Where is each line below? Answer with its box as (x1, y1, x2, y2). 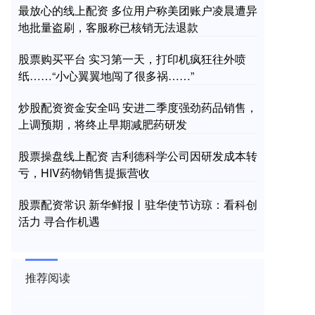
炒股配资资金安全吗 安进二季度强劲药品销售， (18, 99, 257, 115)
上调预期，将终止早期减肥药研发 (18, 116, 187, 132)
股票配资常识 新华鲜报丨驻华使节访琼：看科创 (18, 196, 257, 212)
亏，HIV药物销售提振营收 (18, 165, 150, 181)
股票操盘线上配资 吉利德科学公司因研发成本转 (18, 148, 257, 164)
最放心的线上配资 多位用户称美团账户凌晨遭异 (18, 2, 257, 18)
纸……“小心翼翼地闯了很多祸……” (18, 67, 194, 84)
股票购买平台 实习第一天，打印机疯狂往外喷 (18, 51, 246, 67)
